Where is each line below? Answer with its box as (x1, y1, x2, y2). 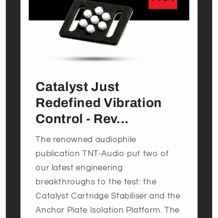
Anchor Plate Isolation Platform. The (36, 206, 180, 215)
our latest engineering (36, 163, 123, 173)
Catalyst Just (36, 79, 120, 94)
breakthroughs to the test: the (36, 178, 157, 187)
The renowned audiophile (36, 135, 136, 145)
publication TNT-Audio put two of (36, 149, 169, 159)
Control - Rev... (36, 111, 129, 126)
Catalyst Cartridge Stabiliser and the (36, 192, 181, 201)
